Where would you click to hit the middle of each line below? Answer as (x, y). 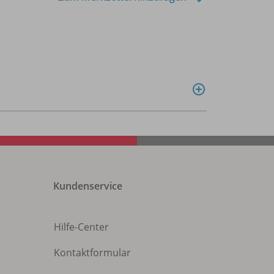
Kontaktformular (92, 252)
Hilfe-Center (81, 227)
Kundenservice (88, 186)
